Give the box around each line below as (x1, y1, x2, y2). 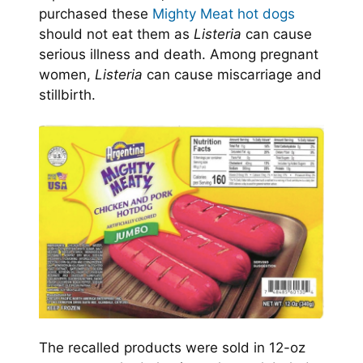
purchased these (39, 6, 152, 22)
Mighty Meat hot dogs (152, 6, 295, 22)
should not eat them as (39, 26, 194, 42)
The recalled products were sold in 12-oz (39, 340, 305, 357)
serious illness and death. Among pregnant (39, 46, 318, 62)
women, (39, 66, 91, 83)
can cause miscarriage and (143, 66, 322, 83)
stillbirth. (39, 87, 96, 103)
